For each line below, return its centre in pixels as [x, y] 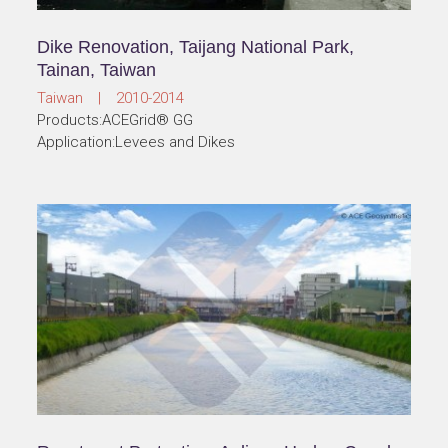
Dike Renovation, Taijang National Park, [196, 47]
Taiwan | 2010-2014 [111, 98]
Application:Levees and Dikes [136, 142]
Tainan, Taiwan [97, 70]
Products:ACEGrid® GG [115, 120]
